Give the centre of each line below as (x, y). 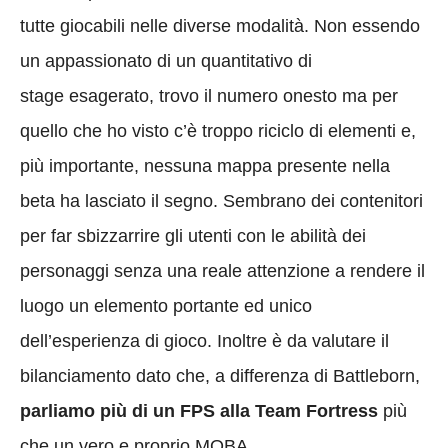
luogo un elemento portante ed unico (166, 306)
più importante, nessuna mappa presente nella (205, 166)
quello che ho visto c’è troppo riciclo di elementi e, (218, 131)
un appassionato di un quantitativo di (166, 61)
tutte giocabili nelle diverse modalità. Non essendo (220, 26)
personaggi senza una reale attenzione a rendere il (222, 271)
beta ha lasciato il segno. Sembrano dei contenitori (221, 201)
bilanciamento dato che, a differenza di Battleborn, (220, 376)
